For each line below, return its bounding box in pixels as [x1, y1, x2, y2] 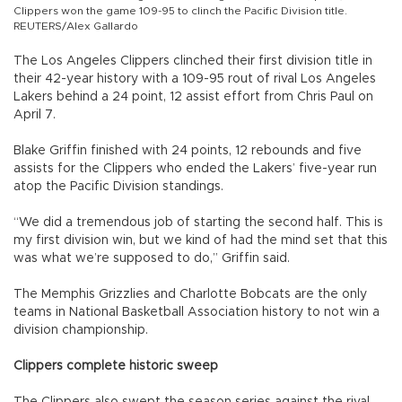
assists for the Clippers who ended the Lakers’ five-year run [13, 162, 377, 176]
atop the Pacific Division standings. [13, 180, 223, 194]
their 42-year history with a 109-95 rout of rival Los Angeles [13, 73, 376, 86]
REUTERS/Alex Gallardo [13, 21, 138, 32]
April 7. [13, 109, 56, 122]
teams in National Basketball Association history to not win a [13, 306, 380, 319]
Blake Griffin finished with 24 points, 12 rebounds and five [13, 144, 362, 158]
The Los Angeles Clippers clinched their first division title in [13, 55, 372, 68]
